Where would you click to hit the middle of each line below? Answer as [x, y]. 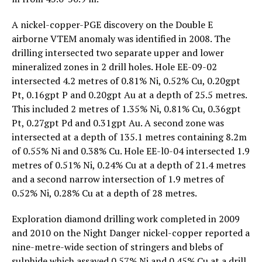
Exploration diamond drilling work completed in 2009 [126, 218]
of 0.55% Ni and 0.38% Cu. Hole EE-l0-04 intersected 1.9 [131, 151]
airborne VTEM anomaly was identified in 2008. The [121, 38]
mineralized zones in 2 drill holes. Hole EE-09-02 [114, 66]
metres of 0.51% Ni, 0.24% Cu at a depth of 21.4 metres [129, 165]
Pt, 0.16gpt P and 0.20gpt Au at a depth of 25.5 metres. [129, 94]
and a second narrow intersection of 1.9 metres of [118, 179]
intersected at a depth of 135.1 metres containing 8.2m [129, 137]
